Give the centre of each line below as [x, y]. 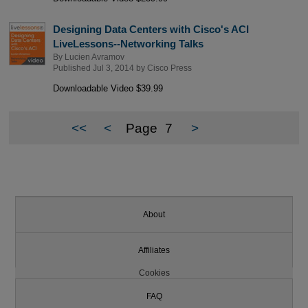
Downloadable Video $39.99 [108, 88]
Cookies [154, 273]
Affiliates [154, 250]
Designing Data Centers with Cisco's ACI [151, 29]
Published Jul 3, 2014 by [100, 68]
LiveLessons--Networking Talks [128, 43]
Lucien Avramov [94, 57]
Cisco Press [169, 68]
